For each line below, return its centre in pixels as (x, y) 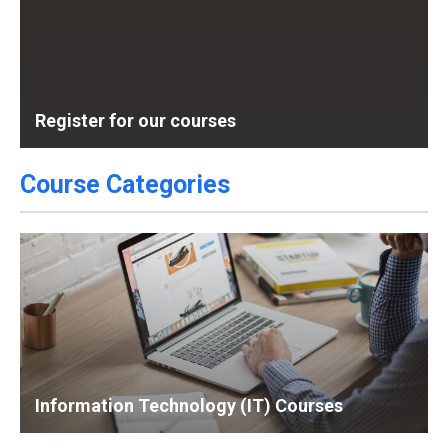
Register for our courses (135, 120)
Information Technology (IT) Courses (189, 405)
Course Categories (125, 184)
